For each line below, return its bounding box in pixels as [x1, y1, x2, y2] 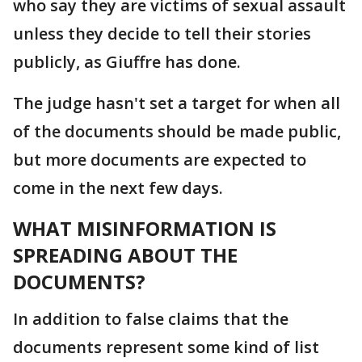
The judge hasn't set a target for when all [13, 91, 340, 114]
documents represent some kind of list [13, 335, 319, 358]
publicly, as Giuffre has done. [13, 50, 241, 73]
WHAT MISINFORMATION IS [13, 214, 276, 242]
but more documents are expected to [13, 148, 306, 170]
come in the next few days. [13, 176, 223, 199]
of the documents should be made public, [13, 120, 341, 142]
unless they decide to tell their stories [13, 22, 311, 44]
